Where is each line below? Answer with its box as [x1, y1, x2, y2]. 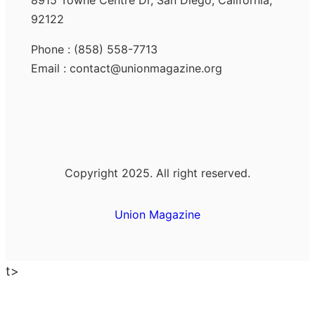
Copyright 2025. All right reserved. [65, 166, 250, 181]
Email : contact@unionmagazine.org [31, 61, 222, 76]
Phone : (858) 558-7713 [31, 42, 157, 57]
